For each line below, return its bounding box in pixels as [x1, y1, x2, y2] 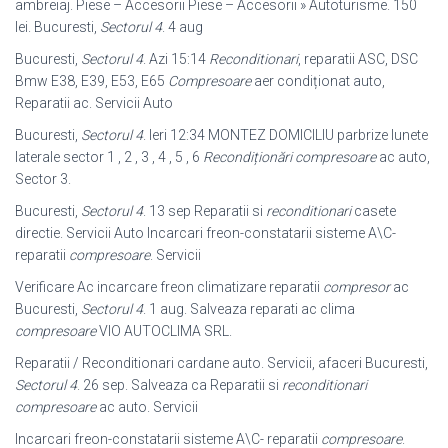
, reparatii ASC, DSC [298, 50, 418, 67]
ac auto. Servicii [96, 398, 198, 415]
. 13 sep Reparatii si [143, 202, 266, 219]
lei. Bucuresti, [15, 18, 100, 35]
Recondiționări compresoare [203, 148, 376, 165]
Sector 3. [15, 170, 71, 187]
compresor [323, 278, 390, 295]
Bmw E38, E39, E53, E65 [15, 72, 168, 89]
